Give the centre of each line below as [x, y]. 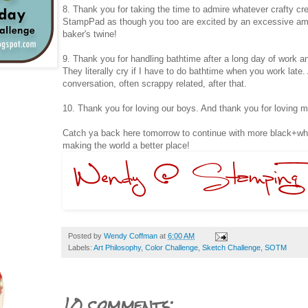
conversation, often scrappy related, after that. [155, 83]
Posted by [86, 235]
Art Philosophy [117, 247]
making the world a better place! [126, 145]
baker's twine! [90, 34]
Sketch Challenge [231, 247]
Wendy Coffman [131, 235]
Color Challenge [172, 247]
